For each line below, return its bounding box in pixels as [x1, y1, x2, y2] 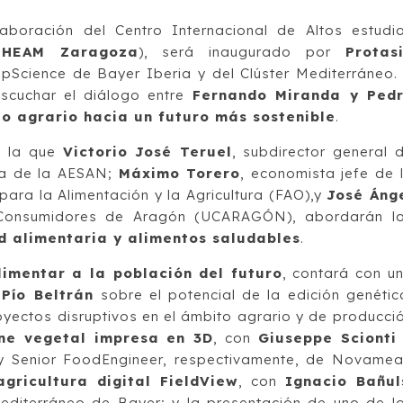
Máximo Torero [118, 164, 241, 182]
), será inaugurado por [138, 42, 345, 60]
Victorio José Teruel [62, 142, 232, 160]
